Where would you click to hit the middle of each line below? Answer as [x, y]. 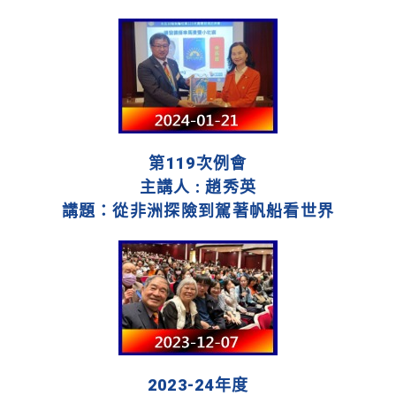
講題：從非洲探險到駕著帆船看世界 [198, 211]
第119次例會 [198, 164]
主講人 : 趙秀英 [198, 187]
